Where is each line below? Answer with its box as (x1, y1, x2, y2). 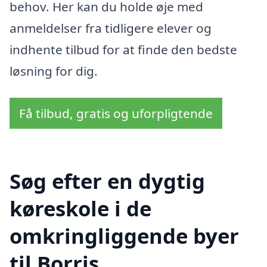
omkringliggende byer (10, 222, 239, 250)
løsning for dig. (10, 62, 98, 79)
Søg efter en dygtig (10, 167, 205, 195)
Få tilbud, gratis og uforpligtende (19, 105, 213, 122)
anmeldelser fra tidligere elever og (10, 19, 212, 36)
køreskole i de (10, 194, 151, 223)
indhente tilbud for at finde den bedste (10, 41, 237, 58)
